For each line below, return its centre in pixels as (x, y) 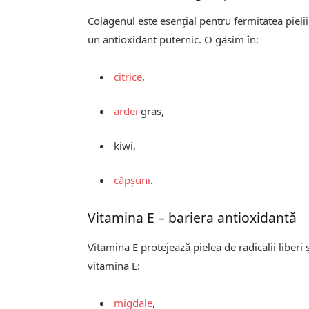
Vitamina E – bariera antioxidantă (192, 218)
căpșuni (132, 180)
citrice (128, 77)
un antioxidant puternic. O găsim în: (173, 40)
